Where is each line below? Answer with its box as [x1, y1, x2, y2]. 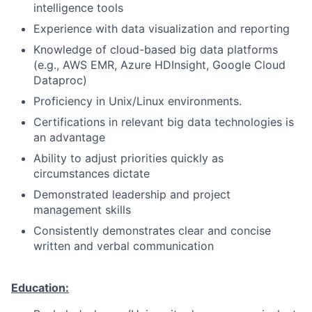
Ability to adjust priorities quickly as [33, 151, 224, 165]
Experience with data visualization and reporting [33, 22, 290, 36]
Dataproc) [33, 73, 87, 87]
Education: [11, 281, 69, 295]
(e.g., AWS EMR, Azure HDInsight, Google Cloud [33, 58, 286, 72]
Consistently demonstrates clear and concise [33, 224, 271, 237]
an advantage [33, 130, 105, 144]
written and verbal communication [33, 239, 214, 253]
